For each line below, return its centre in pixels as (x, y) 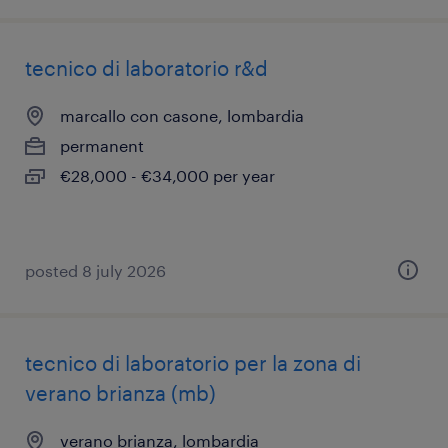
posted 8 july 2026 (95, 270)
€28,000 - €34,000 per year (167, 175)
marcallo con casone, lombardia (182, 115)
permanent (102, 145)
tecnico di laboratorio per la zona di (193, 363)
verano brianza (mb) (120, 393)
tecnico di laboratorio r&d (146, 68)
